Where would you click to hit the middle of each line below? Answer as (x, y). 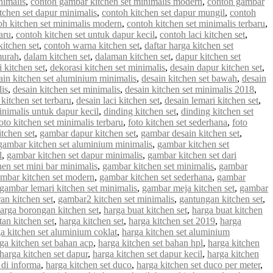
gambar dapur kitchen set (88, 133)
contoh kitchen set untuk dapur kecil (85, 34)
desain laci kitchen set (118, 100)
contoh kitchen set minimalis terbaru (196, 23)
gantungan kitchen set (221, 199)
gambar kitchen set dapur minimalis (75, 155)
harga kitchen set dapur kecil (147, 253)
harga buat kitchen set (145, 210)
